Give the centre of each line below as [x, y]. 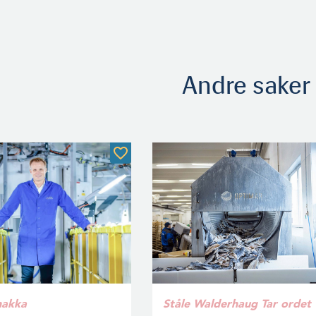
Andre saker [246, 85]
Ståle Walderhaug [211, 303]
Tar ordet [286, 303]
